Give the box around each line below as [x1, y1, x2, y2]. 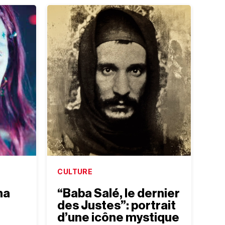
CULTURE [57, 167, 93, 176]
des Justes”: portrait [57, 199, 176, 212]
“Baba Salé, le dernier [57, 187, 180, 200]
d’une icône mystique [57, 211, 180, 224]
